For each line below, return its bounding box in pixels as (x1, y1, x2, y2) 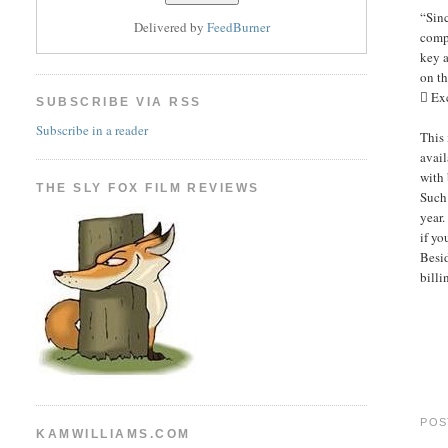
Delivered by (133, 18, 207, 37)
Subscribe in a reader (36, 120, 149, 139)
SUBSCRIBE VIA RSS (36, 95, 202, 110)
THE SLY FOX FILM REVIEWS (36, 180, 260, 195)
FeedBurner (206, 18, 270, 37)
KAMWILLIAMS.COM (36, 426, 191, 441)
